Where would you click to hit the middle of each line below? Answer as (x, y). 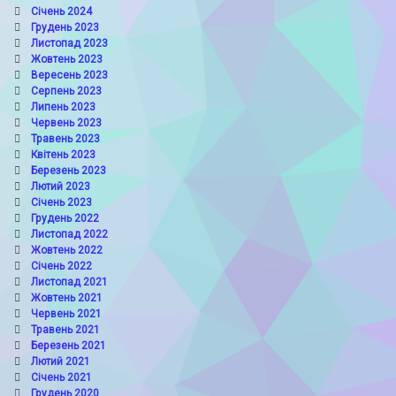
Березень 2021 (68, 346)
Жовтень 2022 (66, 251)
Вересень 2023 (69, 76)
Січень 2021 (61, 378)
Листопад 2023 (69, 44)
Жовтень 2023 (66, 60)
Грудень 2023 (65, 28)
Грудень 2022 (65, 219)
